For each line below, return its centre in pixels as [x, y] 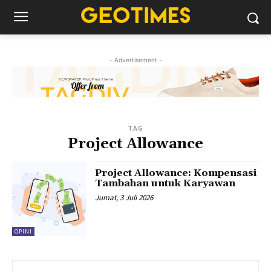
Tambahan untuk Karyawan [165, 184]
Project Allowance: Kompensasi [176, 173]
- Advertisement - [135, 60]
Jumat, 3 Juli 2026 [124, 198]
